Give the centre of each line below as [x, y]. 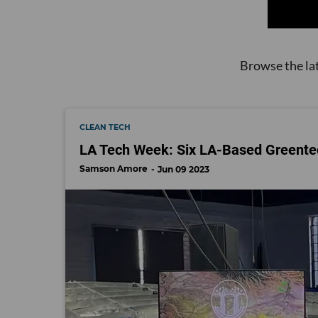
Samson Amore [114, 169]
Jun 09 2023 [183, 170]
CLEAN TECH [105, 128]
